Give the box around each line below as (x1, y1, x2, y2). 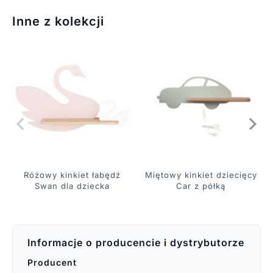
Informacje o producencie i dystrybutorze (27, 236, 244, 249)
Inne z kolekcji (12, 13, 104, 29)
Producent (27, 257, 77, 268)
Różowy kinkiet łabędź (23, 169, 121, 180)
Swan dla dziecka (34, 180, 110, 191)
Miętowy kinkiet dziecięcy (144, 169, 257, 180)
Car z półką (176, 180, 226, 191)
